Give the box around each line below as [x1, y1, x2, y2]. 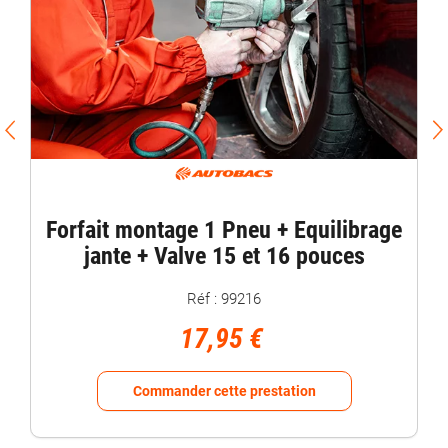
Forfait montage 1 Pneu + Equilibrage [46, 215, 402, 244]
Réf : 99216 [187, 289, 261, 308]
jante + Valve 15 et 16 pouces [83, 241, 365, 270]
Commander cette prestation [132, 382, 316, 399]
